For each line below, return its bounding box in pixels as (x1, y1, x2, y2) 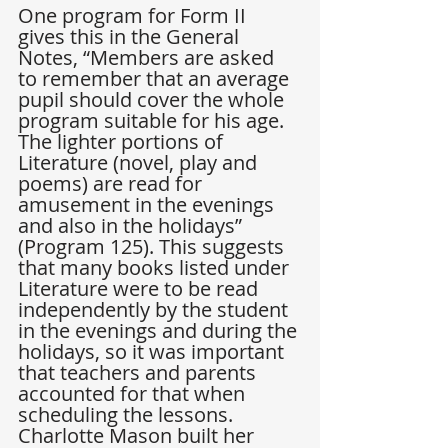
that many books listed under (18, 254, 294, 282)
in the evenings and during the (18, 317, 302, 345)
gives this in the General (18, 23, 244, 51)
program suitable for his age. (18, 107, 289, 135)
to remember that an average (18, 65, 294, 93)
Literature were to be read (18, 275, 263, 303)
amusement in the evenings (18, 191, 279, 219)
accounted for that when (18, 380, 250, 408)
